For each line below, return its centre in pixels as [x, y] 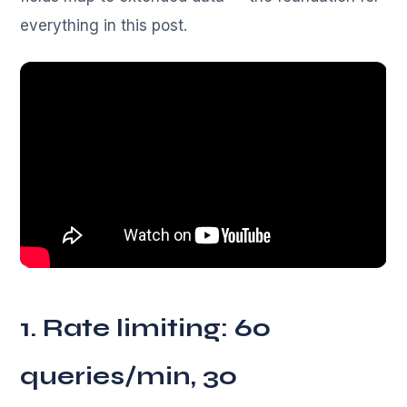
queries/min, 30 [129, 377]
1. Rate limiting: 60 [146, 328]
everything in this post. [104, 26]
